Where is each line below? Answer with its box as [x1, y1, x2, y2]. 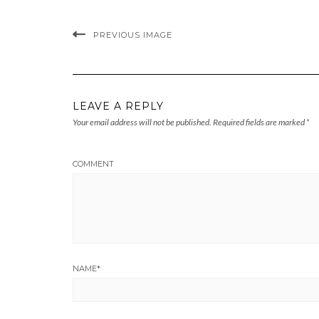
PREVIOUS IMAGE [93, 30, 172, 40]
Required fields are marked [213, 117, 306, 127]
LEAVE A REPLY [73, 100, 164, 113]
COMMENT [73, 159, 114, 169]
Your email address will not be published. [73, 117, 211, 127]
